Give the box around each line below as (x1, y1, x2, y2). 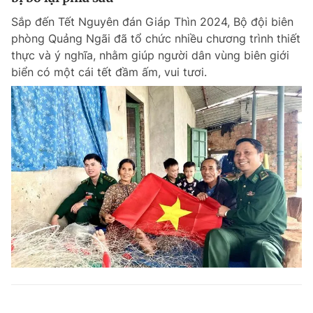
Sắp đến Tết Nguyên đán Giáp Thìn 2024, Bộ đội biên (11, 15, 293, 29)
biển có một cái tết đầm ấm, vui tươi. (11, 65, 207, 79)
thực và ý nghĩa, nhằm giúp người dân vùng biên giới (11, 48, 289, 62)
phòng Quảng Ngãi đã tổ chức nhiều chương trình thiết (11, 31, 300, 45)
